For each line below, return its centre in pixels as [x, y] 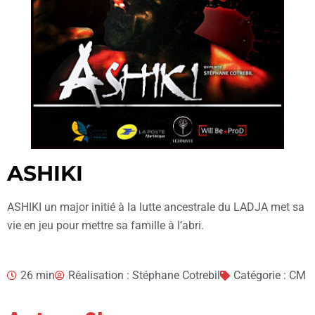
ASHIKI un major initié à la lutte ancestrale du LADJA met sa [156, 207]
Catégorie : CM [270, 275]
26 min [38, 275]
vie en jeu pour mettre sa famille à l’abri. [105, 225]
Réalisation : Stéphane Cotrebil [144, 275]
